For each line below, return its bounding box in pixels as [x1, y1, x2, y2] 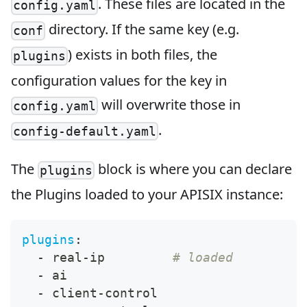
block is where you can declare [95, 159, 293, 178]
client [45, 286, 97, 301]
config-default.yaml [13, 123, 157, 138]
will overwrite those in [98, 95, 241, 114]
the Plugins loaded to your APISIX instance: [11, 185, 283, 204]
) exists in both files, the [68, 45, 218, 64]
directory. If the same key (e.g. [45, 20, 240, 39]
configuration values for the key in [11, 71, 227, 90]
